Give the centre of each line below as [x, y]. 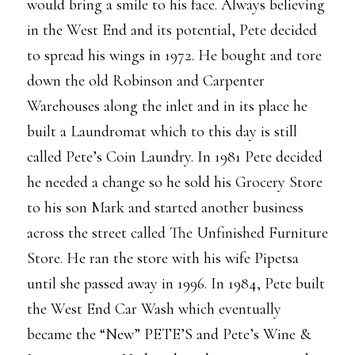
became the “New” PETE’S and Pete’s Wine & [169, 334]
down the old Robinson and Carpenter [146, 81]
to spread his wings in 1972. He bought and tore [174, 55]
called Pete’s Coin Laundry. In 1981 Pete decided [175, 157]
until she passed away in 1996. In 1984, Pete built [176, 284]
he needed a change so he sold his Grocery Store [175, 182]
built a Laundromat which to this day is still [162, 132]
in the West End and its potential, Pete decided [172, 30]
